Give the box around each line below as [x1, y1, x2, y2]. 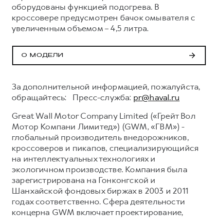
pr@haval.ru [133, 91, 180, 103]
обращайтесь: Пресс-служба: [12, 91, 133, 103]
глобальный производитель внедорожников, [12, 131, 189, 143]
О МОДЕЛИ [21, 53, 64, 58]
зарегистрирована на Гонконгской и [12, 174, 156, 185]
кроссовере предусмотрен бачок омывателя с [12, 12, 196, 23]
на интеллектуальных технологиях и [12, 153, 156, 164]
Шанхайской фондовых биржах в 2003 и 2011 [12, 185, 189, 196]
